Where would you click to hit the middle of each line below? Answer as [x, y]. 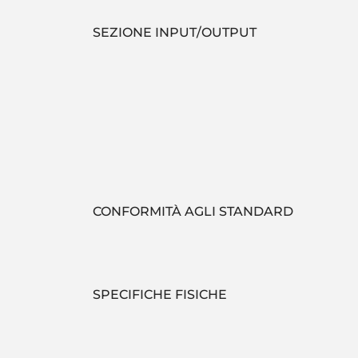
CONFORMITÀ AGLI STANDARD [193, 211]
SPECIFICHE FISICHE [160, 294]
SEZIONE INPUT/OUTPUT [175, 32]
